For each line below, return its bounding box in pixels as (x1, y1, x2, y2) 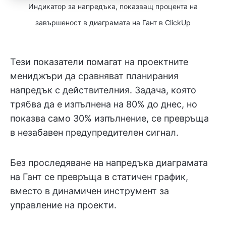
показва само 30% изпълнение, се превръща (10, 112, 209, 124)
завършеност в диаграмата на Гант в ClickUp (35, 18, 191, 27)
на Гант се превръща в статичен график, (10, 171, 188, 182)
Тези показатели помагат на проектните (10, 56, 188, 67)
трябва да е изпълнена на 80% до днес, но (10, 98, 197, 109)
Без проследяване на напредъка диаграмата (10, 157, 208, 168)
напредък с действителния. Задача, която (10, 84, 196, 95)
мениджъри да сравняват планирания (10, 70, 179, 81)
